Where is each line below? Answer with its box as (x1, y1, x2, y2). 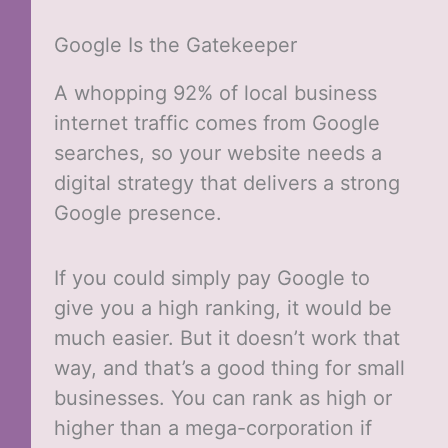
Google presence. (53, 201, 222, 226)
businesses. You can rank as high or (53, 386, 392, 411)
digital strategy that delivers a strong (53, 171, 400, 196)
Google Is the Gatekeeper (53, 33, 297, 58)
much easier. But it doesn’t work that (53, 326, 400, 351)
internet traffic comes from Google (53, 111, 380, 136)
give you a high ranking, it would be (53, 296, 392, 321)
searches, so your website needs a (53, 141, 382, 166)
